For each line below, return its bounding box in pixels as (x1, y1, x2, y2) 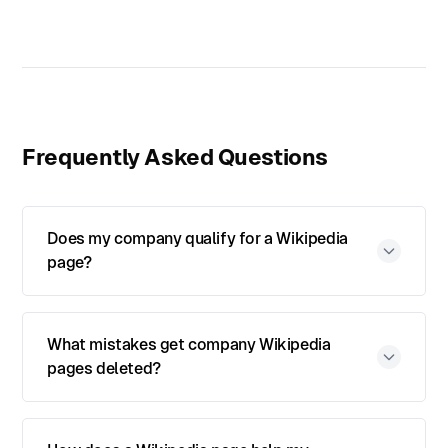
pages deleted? (47, 359, 161, 378)
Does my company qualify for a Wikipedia (47, 229, 348, 248)
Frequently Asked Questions (22, 144, 328, 170)
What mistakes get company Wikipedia (47, 335, 331, 354)
